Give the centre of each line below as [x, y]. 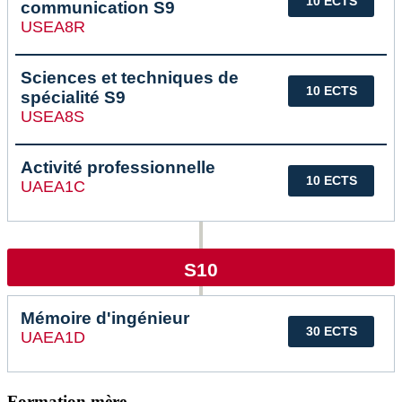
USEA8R [53, 27]
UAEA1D [53, 338]
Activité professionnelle [118, 168]
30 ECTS [331, 332]
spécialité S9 [73, 98]
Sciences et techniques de [130, 78]
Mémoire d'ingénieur [105, 319]
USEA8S [52, 117]
